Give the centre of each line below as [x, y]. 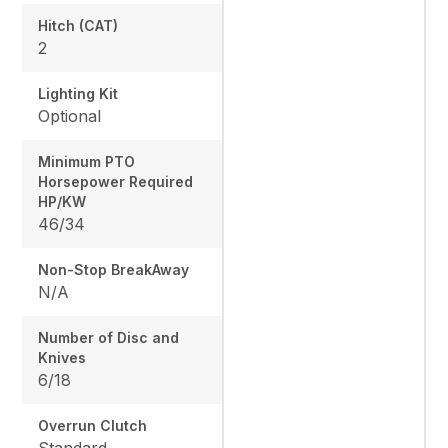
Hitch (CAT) [78, 25]
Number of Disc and [109, 337]
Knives [62, 357]
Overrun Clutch [93, 425]
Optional [70, 115]
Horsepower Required [116, 181]
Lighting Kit [78, 93]
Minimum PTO [87, 161]
